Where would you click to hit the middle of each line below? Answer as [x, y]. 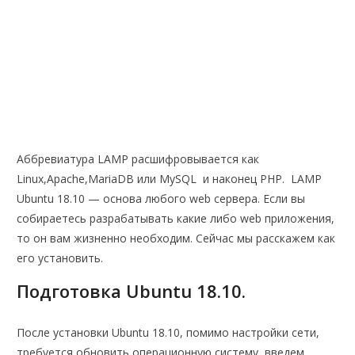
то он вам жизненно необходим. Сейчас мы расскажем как [176, 239]
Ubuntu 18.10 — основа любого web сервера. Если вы [161, 199]
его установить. [60, 258]
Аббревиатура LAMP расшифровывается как [138, 159]
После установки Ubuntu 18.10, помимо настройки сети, [168, 333]
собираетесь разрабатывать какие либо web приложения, [176, 219]
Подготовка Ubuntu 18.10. [132, 291]
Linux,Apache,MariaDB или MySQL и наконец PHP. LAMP [170, 179]
